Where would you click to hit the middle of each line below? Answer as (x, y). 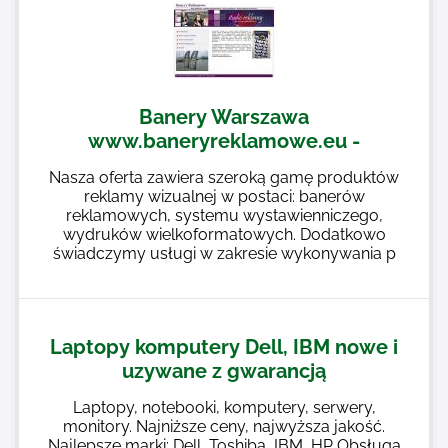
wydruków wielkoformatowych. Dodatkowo (224, 234)
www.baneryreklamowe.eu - (224, 141)
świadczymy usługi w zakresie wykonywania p (224, 253)
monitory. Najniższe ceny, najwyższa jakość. (224, 426)
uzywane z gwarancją (224, 371)
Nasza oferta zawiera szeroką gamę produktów (224, 177)
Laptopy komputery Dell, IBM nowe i (224, 347)
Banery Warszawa (224, 117)
